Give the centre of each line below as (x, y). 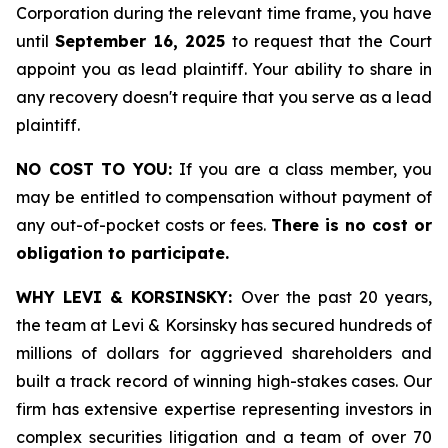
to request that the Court (328, 41)
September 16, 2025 (140, 41)
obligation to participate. (122, 253)
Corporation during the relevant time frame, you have (224, 13)
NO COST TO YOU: (97, 169)
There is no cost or (351, 225)
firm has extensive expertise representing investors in (224, 409)
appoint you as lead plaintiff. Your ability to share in (224, 69)
